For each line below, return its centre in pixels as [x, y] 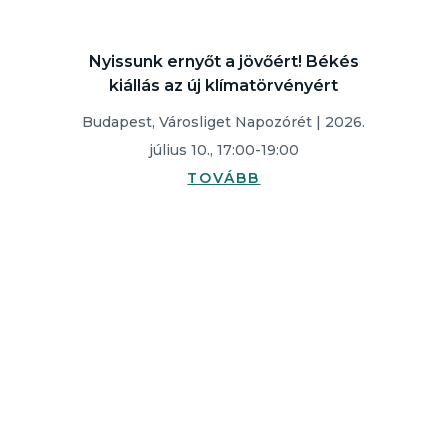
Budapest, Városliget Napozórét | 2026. [224, 122]
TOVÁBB [224, 178]
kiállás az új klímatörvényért [224, 85]
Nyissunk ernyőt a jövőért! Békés [223, 61]
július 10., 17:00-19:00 [223, 150]
